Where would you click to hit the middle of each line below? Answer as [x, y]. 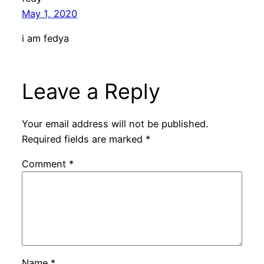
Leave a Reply [91, 92]
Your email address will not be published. [115, 123]
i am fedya [45, 39]
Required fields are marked [83, 139]
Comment [45, 164]
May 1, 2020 [49, 13]
